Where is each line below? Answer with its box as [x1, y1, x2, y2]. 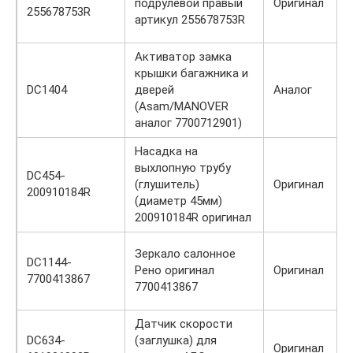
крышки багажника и [135, 65, 248, 80]
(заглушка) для [135, 333, 217, 347]
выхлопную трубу [135, 160, 231, 175]
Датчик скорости [135, 316, 232, 331]
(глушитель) [135, 176, 199, 191]
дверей [135, 82, 174, 97]
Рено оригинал [135, 262, 214, 277]
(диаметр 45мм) [135, 193, 222, 208]
